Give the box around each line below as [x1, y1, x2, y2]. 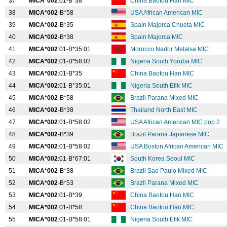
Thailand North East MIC [130, 106, 199, 113]
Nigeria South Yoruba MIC [130, 58, 204, 65]
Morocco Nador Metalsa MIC [130, 46, 210, 53]
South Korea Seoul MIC [130, 155, 197, 162]
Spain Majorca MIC [130, 33, 184, 41]
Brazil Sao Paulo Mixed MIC [130, 167, 209, 174]
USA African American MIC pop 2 [130, 119, 221, 126]
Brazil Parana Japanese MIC [130, 131, 211, 138]
